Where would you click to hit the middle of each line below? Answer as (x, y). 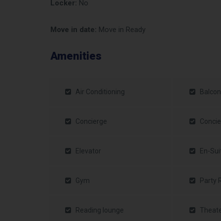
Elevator (88, 151)
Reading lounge (100, 210)
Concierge (91, 122)
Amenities (76, 56)
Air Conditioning (100, 92)
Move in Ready (121, 30)
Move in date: (74, 30)
